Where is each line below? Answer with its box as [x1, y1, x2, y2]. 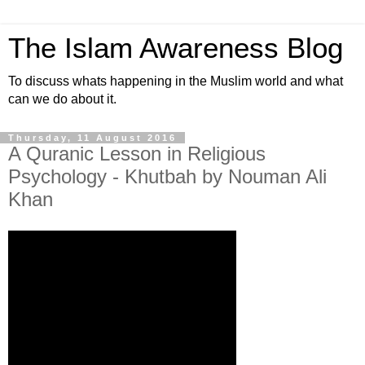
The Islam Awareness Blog [8, 33, 343, 64]
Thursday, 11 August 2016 [8, 133, 177, 143]
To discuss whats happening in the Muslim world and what [8, 74, 343, 88]
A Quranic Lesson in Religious [8, 143, 266, 165]
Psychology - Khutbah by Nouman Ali [8, 165, 327, 187]
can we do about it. [8, 92, 117, 106]
